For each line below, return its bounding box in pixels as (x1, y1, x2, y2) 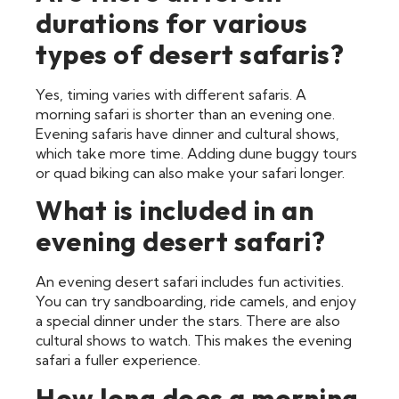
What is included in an (36, 193, 313, 228)
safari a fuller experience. (36, 351, 200, 370)
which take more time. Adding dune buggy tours (36, 143, 357, 162)
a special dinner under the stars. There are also (36, 312, 340, 330)
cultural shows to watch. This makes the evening (36, 331, 352, 350)
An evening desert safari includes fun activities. (36, 273, 344, 291)
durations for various (36, 5, 308, 40)
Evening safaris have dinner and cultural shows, (36, 124, 339, 142)
